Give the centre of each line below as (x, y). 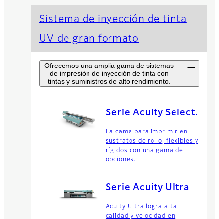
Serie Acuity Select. (152, 113)
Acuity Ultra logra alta (142, 207)
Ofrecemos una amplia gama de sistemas (109, 66)
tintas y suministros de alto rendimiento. (109, 81)
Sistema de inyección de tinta (113, 19)
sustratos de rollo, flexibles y (152, 142)
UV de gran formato (89, 39)
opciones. (121, 160)
